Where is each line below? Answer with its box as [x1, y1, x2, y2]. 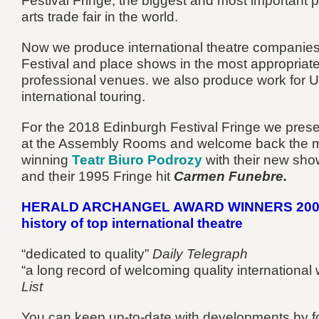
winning [21, 152, 72, 167]
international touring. [21, 88, 145, 104]
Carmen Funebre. [174, 168, 287, 184]
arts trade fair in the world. [21, 9, 178, 24]
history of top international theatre [21, 215, 243, 231]
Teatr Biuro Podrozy [72, 152, 202, 167]
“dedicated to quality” [21, 246, 152, 261]
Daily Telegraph [152, 246, 248, 261]
